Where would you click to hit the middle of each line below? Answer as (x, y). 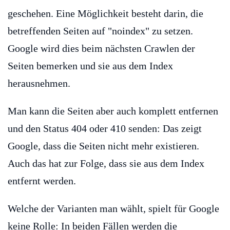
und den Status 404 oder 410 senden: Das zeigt (105, 129)
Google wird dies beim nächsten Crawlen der (101, 49)
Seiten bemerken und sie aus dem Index (90, 66)
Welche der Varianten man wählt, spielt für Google (113, 209)
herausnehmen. (39, 83)
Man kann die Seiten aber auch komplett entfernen (113, 111)
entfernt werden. (42, 181)
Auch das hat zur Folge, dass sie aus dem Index (106, 164)
